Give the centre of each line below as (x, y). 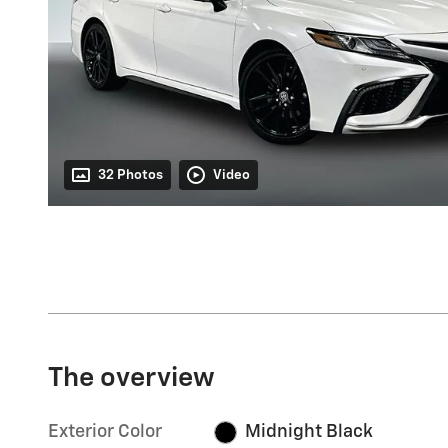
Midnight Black (308, 432)
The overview (131, 379)
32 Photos (130, 175)
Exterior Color (105, 432)
